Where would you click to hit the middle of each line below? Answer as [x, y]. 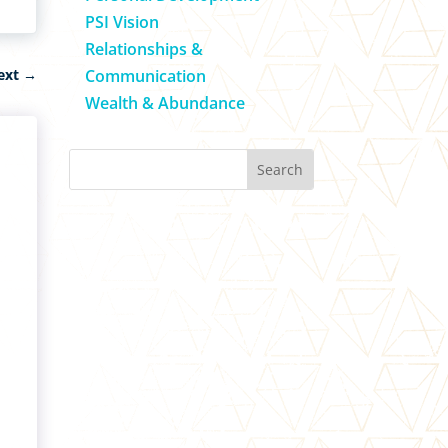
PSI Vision [121, 21]
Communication [145, 75]
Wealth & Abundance [164, 102]
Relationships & [143, 48]
